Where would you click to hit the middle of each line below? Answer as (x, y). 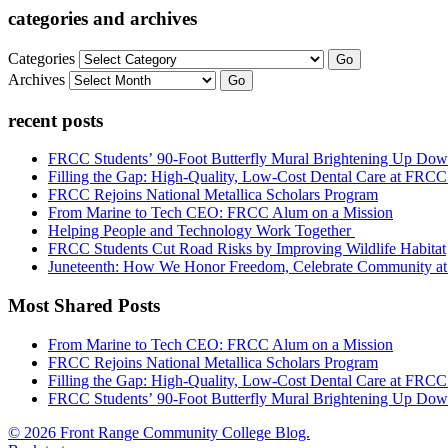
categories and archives (102, 19)
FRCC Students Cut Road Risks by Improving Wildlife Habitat (247, 249)
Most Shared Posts (84, 306)
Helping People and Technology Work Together (201, 231)
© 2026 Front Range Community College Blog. (159, 432)
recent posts (55, 120)
